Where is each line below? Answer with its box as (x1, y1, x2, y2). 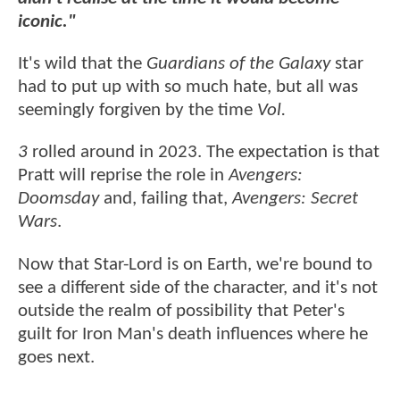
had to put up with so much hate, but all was (18, 78, 358, 97)
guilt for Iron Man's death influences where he (18, 324, 368, 344)
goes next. (18, 347, 95, 367)
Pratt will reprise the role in (18, 166, 229, 186)
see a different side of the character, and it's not (18, 278, 378, 297)
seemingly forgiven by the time (18, 101, 257, 121)
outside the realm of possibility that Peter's (18, 301, 345, 321)
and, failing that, (99, 189, 232, 209)
